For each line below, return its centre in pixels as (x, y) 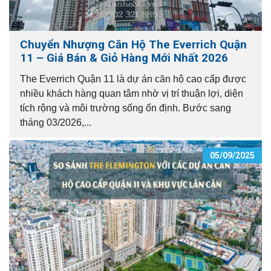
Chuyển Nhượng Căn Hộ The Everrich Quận (133, 44)
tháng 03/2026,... (56, 122)
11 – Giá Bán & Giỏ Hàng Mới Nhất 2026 (124, 57)
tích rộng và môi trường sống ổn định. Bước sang (126, 108)
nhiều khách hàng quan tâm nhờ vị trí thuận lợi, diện (132, 93)
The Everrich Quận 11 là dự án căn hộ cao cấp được (133, 79)
